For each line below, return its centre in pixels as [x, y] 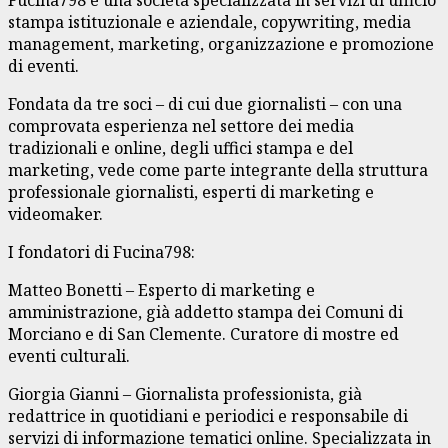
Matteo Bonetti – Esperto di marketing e [161, 289]
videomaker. [55, 213]
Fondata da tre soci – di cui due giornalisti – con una [205, 103]
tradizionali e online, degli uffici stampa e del [180, 147]
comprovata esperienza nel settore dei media [181, 125]
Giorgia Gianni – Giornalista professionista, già [185, 393]
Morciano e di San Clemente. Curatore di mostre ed [203, 333]
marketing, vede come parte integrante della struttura [218, 169]
